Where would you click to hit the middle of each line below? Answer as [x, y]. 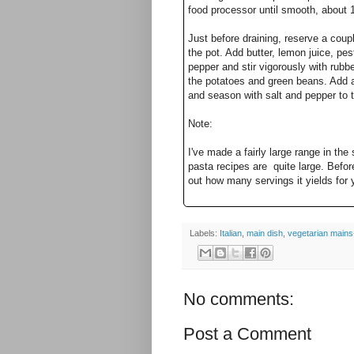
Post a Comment [247, 333]
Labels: [205, 233]
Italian [231, 233]
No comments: [239, 299]
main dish [265, 233]
